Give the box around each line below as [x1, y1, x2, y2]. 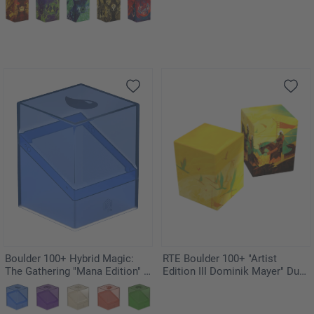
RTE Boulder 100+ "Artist [163, 252, 277, 266]
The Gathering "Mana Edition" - [5, 265, 146, 278]
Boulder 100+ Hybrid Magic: [5, 252, 134, 266]
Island [5, 278, 33, 291]
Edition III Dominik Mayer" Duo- [163, 265, 308, 278]
